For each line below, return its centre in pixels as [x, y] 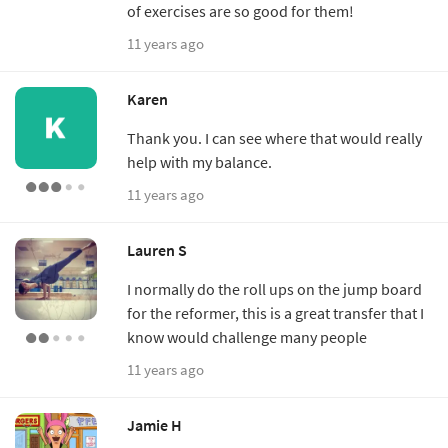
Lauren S [157, 250]
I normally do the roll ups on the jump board [274, 289]
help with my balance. [199, 162]
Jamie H [154, 425]
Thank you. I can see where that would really [274, 138]
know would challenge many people [247, 337]
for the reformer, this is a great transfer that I [275, 313]
